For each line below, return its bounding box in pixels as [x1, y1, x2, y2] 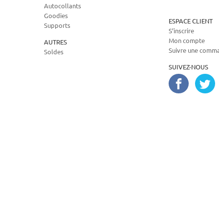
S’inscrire [168, 26, 194, 35]
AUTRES [44, 38, 67, 46]
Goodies [44, 11, 68, 20]
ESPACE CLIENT [168, 17, 213, 25]
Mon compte [168, 36, 205, 44]
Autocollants [44, 1, 81, 10]
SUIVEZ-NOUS [168, 63, 208, 71]
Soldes [44, 47, 64, 56]
